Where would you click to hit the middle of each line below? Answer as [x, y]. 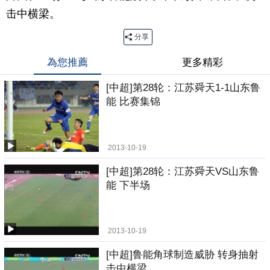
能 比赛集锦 [133, 102]
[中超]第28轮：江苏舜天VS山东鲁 [183, 171]
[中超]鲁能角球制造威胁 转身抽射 [183, 255]
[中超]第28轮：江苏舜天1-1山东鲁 [184, 88]
